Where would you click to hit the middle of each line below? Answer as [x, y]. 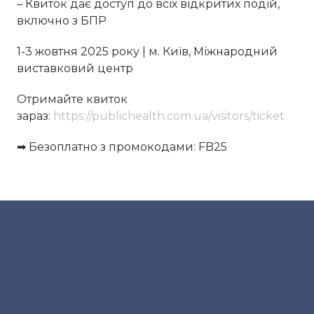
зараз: [35, 116]
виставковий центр [75, 69]
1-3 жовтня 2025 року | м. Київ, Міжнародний [147, 52]
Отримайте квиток [72, 100]
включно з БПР [62, 21]
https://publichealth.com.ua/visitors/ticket [169, 116]
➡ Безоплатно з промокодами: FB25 [122, 147]
